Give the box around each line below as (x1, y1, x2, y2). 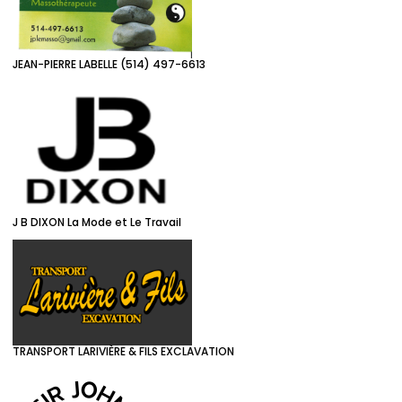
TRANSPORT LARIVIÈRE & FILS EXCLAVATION (13, 344, 234, 360)
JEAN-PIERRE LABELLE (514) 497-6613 (13, 56, 205, 72)
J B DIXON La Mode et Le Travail (13, 214, 181, 230)
